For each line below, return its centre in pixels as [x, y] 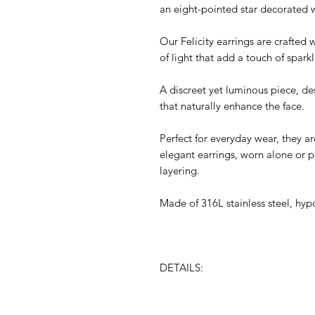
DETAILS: [181, 268]
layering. [180, 171]
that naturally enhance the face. [232, 106]
